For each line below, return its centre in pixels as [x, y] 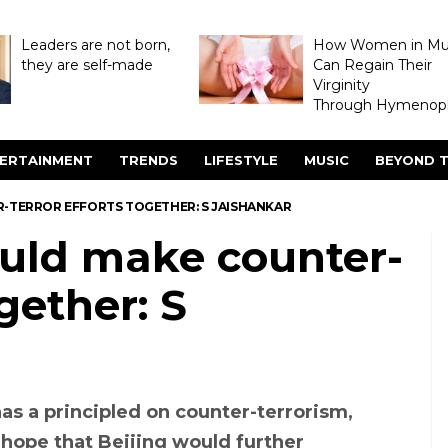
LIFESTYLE [241, 160]
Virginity [341, 85]
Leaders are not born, [95, 45]
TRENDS [148, 160]
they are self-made [86, 65]
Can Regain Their [372, 65]
